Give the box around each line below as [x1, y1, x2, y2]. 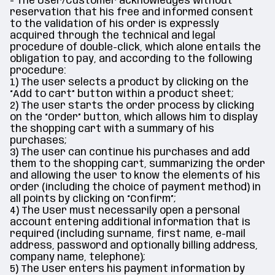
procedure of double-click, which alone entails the [10, 42, 261, 53]
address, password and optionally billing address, [10, 241, 258, 251]
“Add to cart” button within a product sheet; [10, 89, 234, 99]
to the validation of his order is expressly [10, 19, 219, 29]
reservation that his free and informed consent [10, 7, 254, 18]
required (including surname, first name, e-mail [10, 229, 246, 239]
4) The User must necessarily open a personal [10, 206, 240, 216]
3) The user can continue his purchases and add [10, 147, 250, 158]
